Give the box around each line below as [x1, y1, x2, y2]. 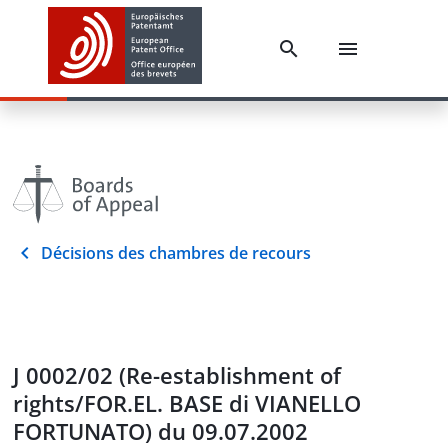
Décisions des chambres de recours [41, 242, 311, 264]
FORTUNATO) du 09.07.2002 [13, 416, 308, 446]
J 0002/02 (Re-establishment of [13, 360, 341, 390]
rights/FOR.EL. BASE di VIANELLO [13, 388, 361, 418]
